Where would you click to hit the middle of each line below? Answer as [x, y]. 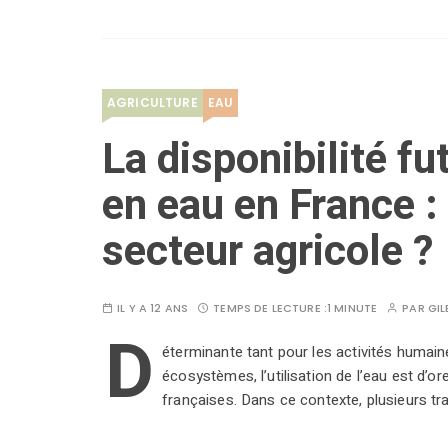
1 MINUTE [352, 308]
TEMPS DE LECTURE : [270, 308]
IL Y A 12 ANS [153, 308]
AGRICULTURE [152, 103]
